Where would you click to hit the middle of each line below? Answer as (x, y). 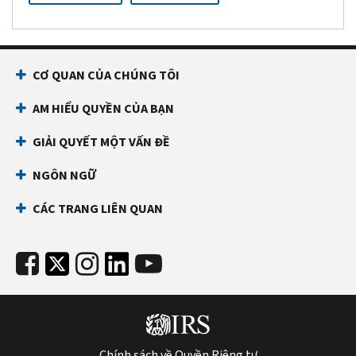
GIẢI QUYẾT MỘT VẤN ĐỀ (101, 141)
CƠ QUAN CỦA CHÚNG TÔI (106, 75)
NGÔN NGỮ (64, 175)
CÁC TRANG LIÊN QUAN (98, 208)
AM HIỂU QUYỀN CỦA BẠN (103, 108)
